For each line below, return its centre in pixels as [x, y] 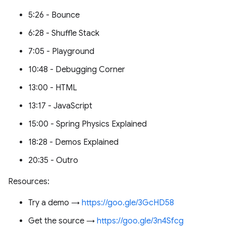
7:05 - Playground [61, 51]
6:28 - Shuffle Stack [64, 33]
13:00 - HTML [53, 88]
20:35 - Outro [53, 160]
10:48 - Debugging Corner [77, 70]
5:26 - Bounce [54, 15]
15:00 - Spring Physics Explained [88, 124]
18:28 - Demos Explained [73, 142]
